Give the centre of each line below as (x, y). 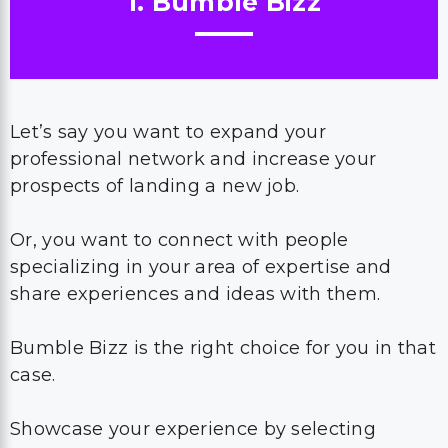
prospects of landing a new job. (157, 186)
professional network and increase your (193, 159)
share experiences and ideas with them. (198, 294)
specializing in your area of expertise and (201, 267)
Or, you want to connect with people (179, 240)
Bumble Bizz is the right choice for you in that (223, 348)
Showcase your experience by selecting (193, 429)
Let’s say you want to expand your (168, 132)
